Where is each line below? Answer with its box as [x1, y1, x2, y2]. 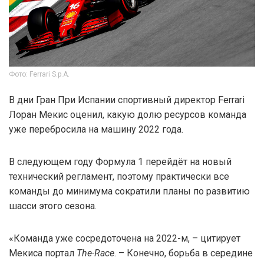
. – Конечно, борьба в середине [114, 247, 253, 259]
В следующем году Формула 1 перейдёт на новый [9, 156, 232, 167]
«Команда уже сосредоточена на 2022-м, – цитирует [9, 232, 240, 244]
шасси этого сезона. [9, 200, 97, 212]
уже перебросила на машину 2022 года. [9, 123, 183, 135]
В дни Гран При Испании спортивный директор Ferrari [9, 94, 245, 105]
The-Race [77, 247, 114, 259]
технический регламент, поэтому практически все [9, 170, 229, 182]
